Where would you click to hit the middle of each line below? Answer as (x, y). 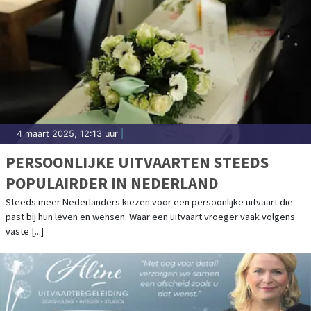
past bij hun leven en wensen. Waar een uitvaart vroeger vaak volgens (150, 217)
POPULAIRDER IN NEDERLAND (112, 183)
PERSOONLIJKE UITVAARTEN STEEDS (137, 162)
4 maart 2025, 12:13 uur (67, 134)
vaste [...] (25, 232)
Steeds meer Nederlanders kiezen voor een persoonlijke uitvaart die (149, 202)
